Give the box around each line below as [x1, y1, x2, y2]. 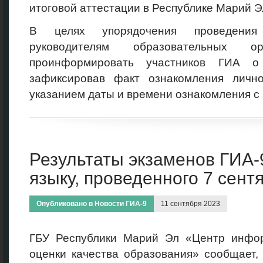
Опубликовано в [36, 200, 95, 208]
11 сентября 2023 [161, 200, 220, 208]
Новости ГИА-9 [95, 200, 147, 208]
